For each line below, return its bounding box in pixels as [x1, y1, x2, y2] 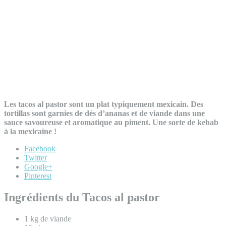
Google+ [24, 162, 52, 171]
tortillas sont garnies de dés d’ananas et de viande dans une [4, 108, 205, 118]
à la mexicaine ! [4, 127, 56, 136]
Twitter [24, 153, 47, 162]
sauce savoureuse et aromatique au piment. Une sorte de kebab [4, 118, 218, 127]
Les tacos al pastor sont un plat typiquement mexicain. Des [4, 99, 203, 108]
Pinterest [24, 171, 51, 180]
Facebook [24, 144, 55, 153]
